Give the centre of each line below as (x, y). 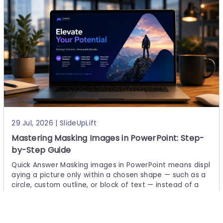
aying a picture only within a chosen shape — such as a (109, 175)
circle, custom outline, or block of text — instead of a (105, 185)
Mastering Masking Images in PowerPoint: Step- (108, 138)
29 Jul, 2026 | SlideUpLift (54, 123)
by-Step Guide (41, 150)
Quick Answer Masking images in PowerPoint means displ (111, 165)
